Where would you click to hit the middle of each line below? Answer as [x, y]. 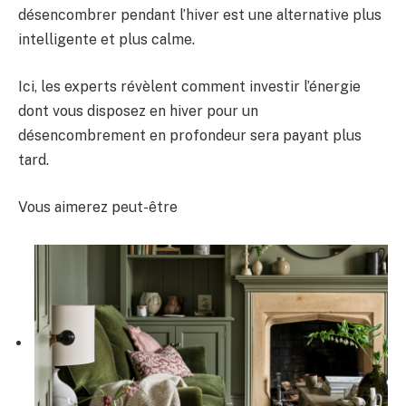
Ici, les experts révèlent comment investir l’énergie [189, 86]
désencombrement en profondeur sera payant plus [190, 135]
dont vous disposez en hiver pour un [138, 111]
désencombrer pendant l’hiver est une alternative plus [200, 15]
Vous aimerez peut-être [98, 207]
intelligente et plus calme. [106, 40]
